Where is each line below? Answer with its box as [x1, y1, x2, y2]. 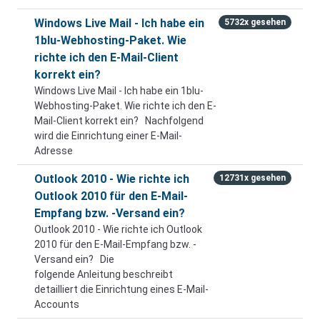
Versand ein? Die [34, 254, 114, 265]
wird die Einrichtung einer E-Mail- [34, 130, 182, 141]
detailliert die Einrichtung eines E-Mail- [34, 284, 209, 295]
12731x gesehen [219, 173, 286, 184]
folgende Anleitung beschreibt [34, 269, 173, 280]
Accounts [34, 299, 79, 310]
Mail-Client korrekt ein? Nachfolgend [34, 115, 204, 126]
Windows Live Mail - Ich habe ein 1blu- [34, 85, 204, 96]
